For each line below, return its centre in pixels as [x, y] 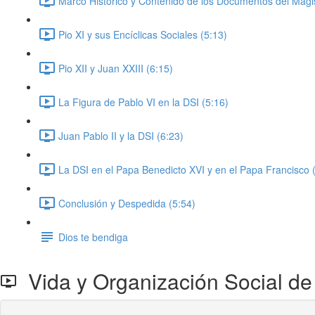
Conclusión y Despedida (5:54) [127, 203]
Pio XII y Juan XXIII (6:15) [116, 68]
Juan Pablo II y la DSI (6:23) [121, 135]
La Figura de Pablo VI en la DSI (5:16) [143, 102]
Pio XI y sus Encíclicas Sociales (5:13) [143, 34]
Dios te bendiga [93, 237]
